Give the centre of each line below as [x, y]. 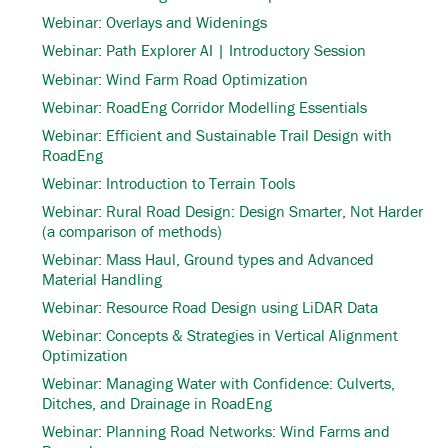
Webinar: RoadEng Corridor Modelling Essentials [204, 106]
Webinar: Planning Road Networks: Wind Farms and [216, 431]
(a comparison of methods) [132, 230]
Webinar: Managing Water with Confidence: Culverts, [218, 383]
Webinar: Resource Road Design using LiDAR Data [210, 307]
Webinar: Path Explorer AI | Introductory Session [204, 50]
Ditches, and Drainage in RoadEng [157, 403]
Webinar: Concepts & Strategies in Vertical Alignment [220, 335]
